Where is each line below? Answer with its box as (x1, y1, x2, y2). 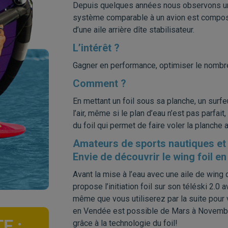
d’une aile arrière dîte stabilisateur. (73, 25, 194, 35)
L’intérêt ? (73, 42, 120, 54)
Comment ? (73, 77, 126, 90)
